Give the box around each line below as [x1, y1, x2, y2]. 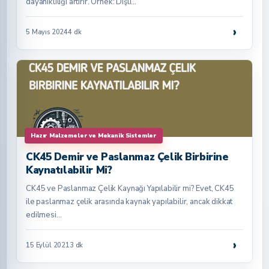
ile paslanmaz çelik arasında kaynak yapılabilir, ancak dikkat [26, 196, 233, 207]
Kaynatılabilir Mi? [26, 163, 112, 177]
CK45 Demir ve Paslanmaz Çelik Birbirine [26, 150, 229, 164]
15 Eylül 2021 [26, 240, 70, 250]
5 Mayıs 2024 [26, 27, 68, 37]
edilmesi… [26, 210, 62, 220]
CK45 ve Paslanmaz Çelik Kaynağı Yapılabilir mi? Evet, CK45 [26, 183, 234, 194]
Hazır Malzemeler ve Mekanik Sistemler [31, 131, 157, 140]
